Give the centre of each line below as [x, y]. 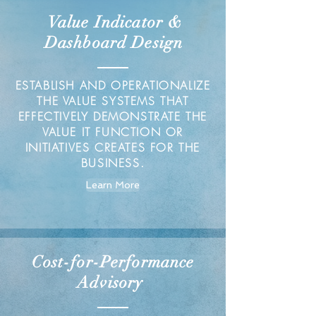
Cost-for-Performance [113, 262]
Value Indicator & [114, 22]
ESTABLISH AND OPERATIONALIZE [113, 85]
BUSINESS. [113, 163]
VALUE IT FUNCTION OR [113, 132]
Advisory [113, 282]
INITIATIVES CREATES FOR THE [113, 147]
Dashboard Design [114, 43]
